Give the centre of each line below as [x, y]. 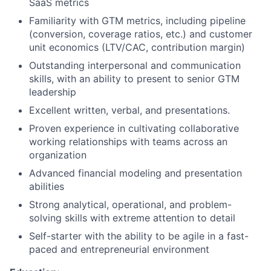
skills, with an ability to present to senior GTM [134, 78]
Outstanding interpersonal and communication [135, 65]
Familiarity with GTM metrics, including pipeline [137, 20]
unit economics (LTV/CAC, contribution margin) [137, 47]
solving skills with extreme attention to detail [132, 217]
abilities [47, 186]
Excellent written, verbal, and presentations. [129, 110]
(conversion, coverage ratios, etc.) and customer [141, 34]
